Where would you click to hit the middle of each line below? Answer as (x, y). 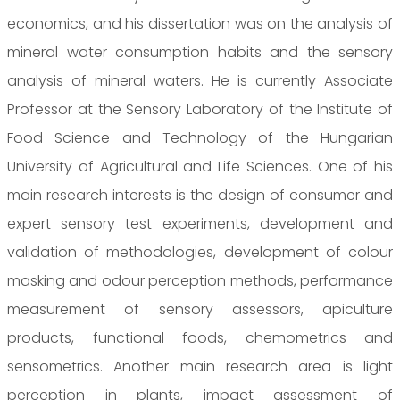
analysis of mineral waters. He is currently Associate (200, 81)
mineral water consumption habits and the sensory (200, 52)
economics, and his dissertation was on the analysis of (200, 24)
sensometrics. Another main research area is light (200, 367)
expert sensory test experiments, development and (200, 224)
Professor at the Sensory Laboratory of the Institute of (200, 109)
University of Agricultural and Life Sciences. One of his (200, 167)
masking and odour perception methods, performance (200, 281)
